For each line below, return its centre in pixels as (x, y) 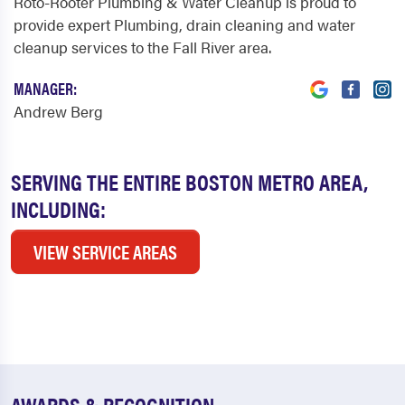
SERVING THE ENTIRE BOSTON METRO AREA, (189, 182)
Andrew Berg (58, 112)
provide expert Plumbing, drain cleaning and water (184, 25)
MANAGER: (45, 89)
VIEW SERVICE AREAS (105, 252)
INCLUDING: (58, 209)
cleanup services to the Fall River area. (142, 47)
